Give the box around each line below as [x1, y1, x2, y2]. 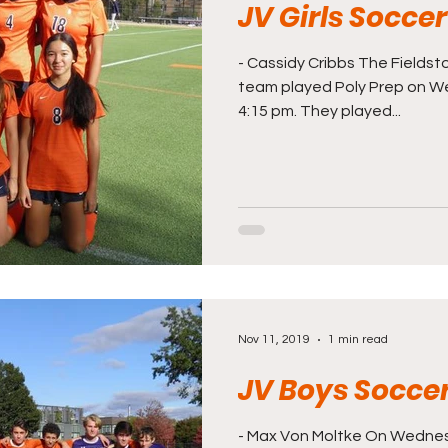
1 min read [328, 333, 388, 346]
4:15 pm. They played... [238, 103, 401, 119]
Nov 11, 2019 [238, 333, 310, 346]
